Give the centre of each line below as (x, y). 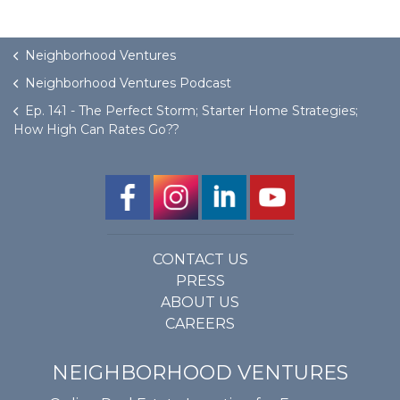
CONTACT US (200, 259)
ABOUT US (200, 302)
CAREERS (200, 324)
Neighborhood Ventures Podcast (128, 83)
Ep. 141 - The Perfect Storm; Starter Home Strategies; (192, 111)
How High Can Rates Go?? (96, 129)
